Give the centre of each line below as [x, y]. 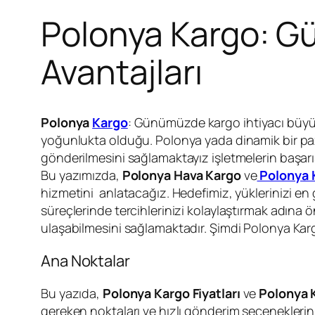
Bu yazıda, [72, 293]
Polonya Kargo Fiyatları [171, 293]
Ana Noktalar [85, 261]
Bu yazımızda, [82, 175]
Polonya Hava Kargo [181, 175]
